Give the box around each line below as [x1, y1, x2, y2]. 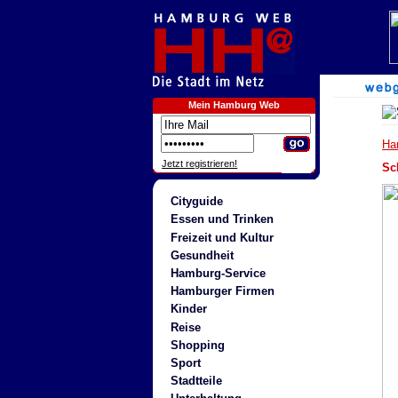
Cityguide [170, 195, 223, 209]
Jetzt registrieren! [162, 158, 238, 169]
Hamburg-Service [170, 266, 266, 280]
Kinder [170, 302, 207, 316]
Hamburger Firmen [170, 284, 275, 298]
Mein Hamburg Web [188, 99, 280, 110]
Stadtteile [170, 374, 222, 388]
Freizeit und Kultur [170, 230, 274, 244]
